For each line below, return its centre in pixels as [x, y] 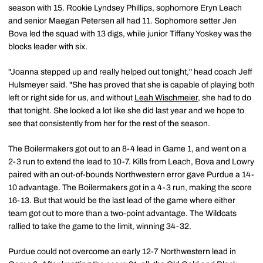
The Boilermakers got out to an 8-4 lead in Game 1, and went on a [127, 149]
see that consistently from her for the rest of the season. [109, 124]
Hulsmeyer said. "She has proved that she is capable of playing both [131, 85]
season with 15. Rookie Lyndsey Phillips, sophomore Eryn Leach [125, 8]
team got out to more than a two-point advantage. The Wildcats [122, 213]
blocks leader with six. [48, 47]
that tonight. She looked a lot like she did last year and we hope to [126, 111]
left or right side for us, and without [71, 98]
